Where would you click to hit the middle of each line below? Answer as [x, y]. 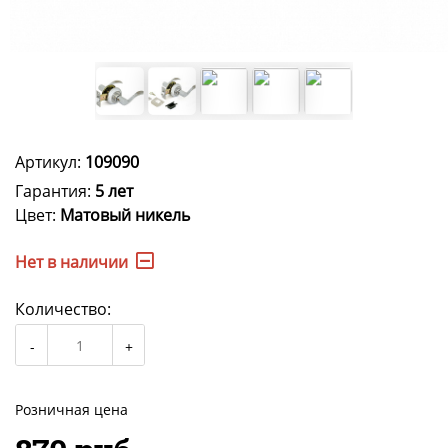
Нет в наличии [71, 262]
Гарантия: [55, 191]
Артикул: [50, 162]
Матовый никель [125, 215]
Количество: [63, 309]
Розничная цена [71, 410]
